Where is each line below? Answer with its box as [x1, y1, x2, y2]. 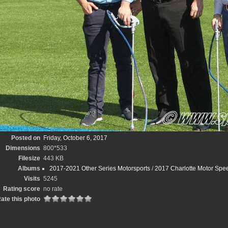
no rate [43, 185, 63, 192]
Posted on [11, 134, 40, 141]
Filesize [18, 155, 40, 162]
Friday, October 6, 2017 [43, 134, 107, 141]
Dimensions [6, 145, 40, 152]
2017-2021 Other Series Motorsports [49, 165, 150, 172]
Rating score [3, 185, 40, 192]
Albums [18, 165, 40, 172]
